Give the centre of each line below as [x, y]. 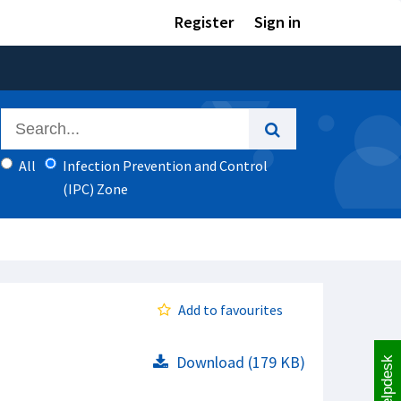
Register [204, 22]
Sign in [277, 22]
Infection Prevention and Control [165, 166]
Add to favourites [230, 310]
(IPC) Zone [95, 189]
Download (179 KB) [239, 362]
